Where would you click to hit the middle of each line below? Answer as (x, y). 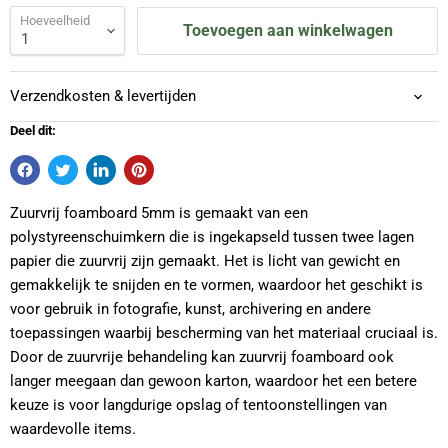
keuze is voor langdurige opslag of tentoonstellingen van (198, 405)
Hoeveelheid (55, 21)
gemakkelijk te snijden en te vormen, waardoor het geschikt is (216, 285)
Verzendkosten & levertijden (103, 96)
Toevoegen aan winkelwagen (287, 30)
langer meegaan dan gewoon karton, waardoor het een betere (213, 381)
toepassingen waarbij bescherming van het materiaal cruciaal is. (224, 333)
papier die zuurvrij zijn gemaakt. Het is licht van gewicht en (205, 261)
